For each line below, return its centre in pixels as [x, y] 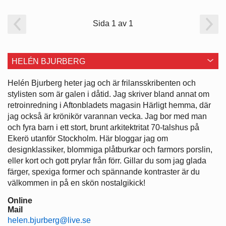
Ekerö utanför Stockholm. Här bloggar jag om [88, 138]
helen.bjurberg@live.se [49, 220]
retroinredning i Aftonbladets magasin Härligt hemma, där [109, 105]
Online [20, 200]
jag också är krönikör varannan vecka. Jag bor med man [107, 116]
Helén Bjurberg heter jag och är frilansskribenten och [102, 83]
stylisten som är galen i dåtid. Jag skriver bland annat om [108, 94]
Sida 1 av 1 [113, 23]
